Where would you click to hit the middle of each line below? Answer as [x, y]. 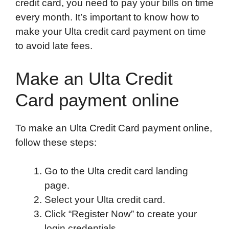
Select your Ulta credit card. [105, 200]
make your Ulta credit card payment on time [111, 32]
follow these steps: [56, 142]
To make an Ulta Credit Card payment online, [114, 128]
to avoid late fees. [54, 46]
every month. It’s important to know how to [107, 17]
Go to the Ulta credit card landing [116, 171]
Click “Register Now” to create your [121, 214]
